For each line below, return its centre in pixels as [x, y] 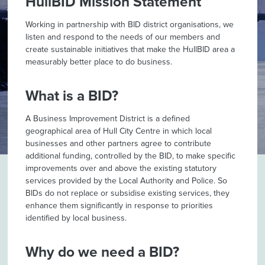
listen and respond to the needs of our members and [123, 37]
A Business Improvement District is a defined [108, 118]
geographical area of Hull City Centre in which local [119, 131]
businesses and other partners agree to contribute [119, 143]
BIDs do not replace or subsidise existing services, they [128, 193]
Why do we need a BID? [103, 252]
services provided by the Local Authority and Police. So [127, 180]
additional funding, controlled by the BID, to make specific [131, 156]
